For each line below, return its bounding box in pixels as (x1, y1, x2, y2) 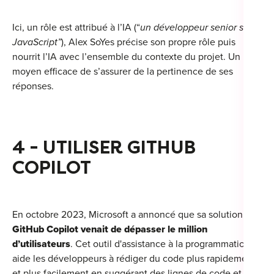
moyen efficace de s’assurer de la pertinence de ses (12, 65, 233, 78)
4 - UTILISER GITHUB (12, 136, 196, 159)
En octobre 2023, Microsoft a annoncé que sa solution (12, 209, 243, 221)
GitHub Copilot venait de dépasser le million (12, 223, 207, 236)
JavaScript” (12, 36, 61, 49)
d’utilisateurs (12, 238, 70, 251)
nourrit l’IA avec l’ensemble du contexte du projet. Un (12, 51, 240, 64)
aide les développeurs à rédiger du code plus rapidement (12, 253, 256, 265)
